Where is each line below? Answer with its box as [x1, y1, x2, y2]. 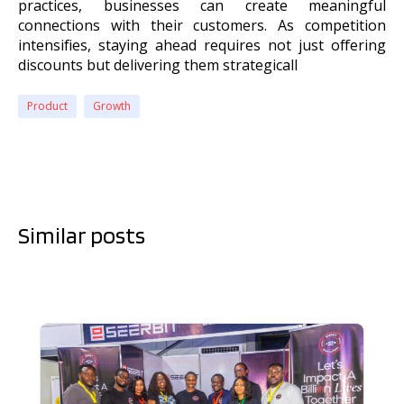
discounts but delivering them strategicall [18, 54, 298, 75]
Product [27, 98, 68, 115]
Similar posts [18, 221, 145, 250]
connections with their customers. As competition [18, 14, 386, 35]
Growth [93, 98, 131, 115]
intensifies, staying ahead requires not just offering [18, 34, 386, 55]
